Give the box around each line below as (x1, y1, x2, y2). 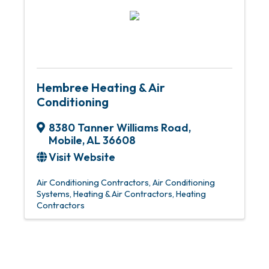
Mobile (49, 133, 82, 147)
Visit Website (49, 150, 115, 164)
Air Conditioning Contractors (37, 177, 149, 188)
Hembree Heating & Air (37, 80, 165, 95)
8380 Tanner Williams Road (49, 121, 189, 134)
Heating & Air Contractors (73, 189, 172, 199)
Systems (37, 189, 70, 199)
